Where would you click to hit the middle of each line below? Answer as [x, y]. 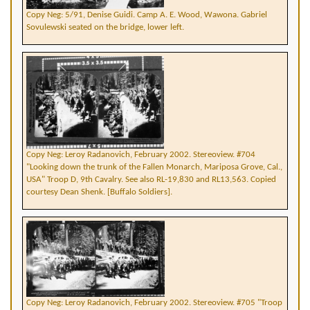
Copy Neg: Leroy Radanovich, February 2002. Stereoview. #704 [141, 155]
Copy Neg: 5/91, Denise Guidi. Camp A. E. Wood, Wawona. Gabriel [147, 15]
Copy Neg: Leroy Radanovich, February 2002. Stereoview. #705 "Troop [154, 303]
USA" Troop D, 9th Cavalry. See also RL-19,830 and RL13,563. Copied [151, 180]
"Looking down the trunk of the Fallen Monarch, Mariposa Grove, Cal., [154, 167]
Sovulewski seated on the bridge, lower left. [105, 27]
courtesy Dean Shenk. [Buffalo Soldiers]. [99, 192]
